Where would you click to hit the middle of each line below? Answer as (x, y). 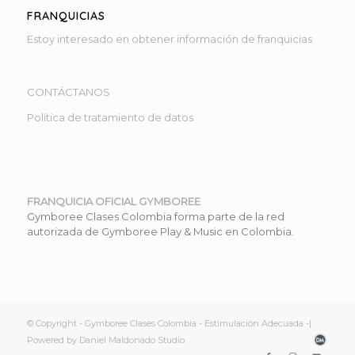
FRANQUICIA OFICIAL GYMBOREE (113, 202)
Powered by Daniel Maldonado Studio (108, 340)
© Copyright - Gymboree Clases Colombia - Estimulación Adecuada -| (169, 324)
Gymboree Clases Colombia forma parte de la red (155, 217)
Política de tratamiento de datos (110, 118)
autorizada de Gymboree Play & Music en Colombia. (160, 232)
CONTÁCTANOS (68, 92)
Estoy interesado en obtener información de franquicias (169, 39)
